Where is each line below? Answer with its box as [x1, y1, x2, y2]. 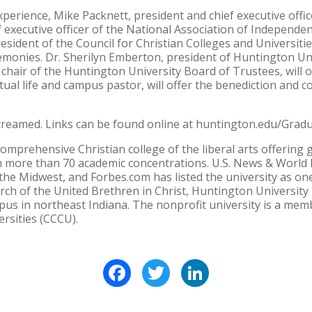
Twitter [170, 257, 212, 272]
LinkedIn [209, 257, 254, 272]
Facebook [131, 257, 182, 272]
